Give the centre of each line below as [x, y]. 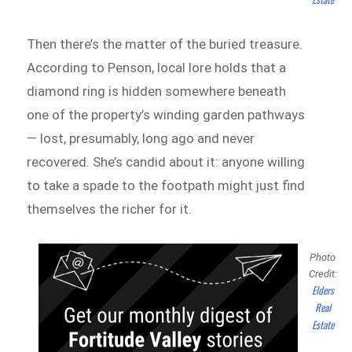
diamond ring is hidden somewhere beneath [157, 91]
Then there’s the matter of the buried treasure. [165, 44]
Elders [323, 290]
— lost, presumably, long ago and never [141, 138]
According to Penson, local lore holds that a [157, 67]
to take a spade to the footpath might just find [166, 185]
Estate [323, 325]
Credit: [323, 274]
